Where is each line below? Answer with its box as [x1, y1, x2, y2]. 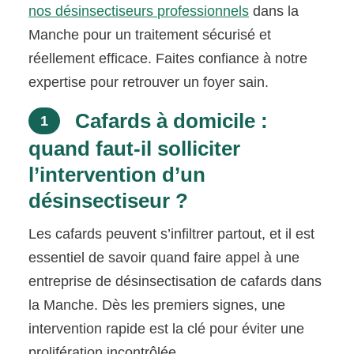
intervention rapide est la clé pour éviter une [28, 321, 305, 337]
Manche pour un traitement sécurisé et [28, 27, 272, 43]
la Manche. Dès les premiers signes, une [28, 297, 286, 314]
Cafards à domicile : [70, 109, 269, 134]
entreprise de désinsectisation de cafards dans [28, 273, 322, 290]
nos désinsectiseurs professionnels [28, 3, 250, 20]
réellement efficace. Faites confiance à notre [28, 51, 308, 67]
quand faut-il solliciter [28, 137, 241, 161]
